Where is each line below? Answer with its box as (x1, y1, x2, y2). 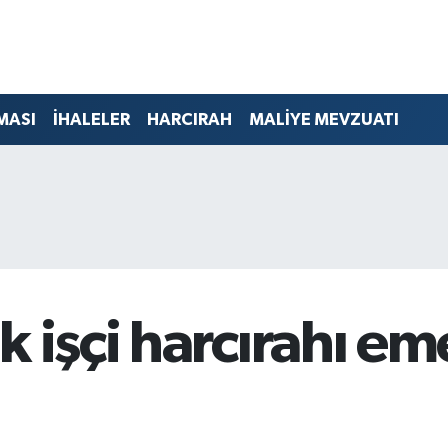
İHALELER (52, 111, 130, 129)
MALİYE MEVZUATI (248, 111, 399, 129)
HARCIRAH (146, 111, 232, 129)
